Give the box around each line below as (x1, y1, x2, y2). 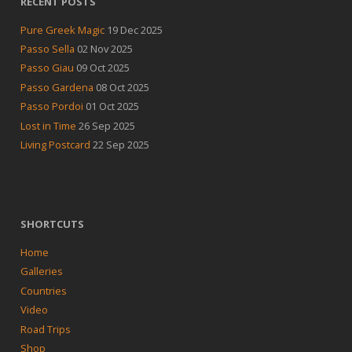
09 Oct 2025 (75, 60, 130, 75)
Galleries (20, 264, 63, 279)
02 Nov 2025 (76, 41, 133, 56)
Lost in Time (20, 118, 76, 133)
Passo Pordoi (20, 99, 83, 114)
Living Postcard (20, 137, 90, 152)
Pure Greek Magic (20, 22, 104, 37)
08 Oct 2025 (95, 79, 149, 94)
